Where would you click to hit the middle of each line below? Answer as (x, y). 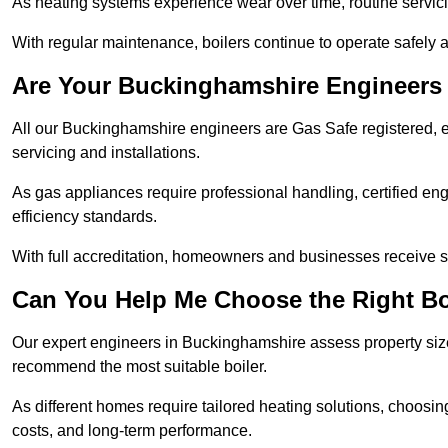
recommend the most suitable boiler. (141, 367)
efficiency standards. (86, 217)
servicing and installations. (108, 153)
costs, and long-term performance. (134, 431)
